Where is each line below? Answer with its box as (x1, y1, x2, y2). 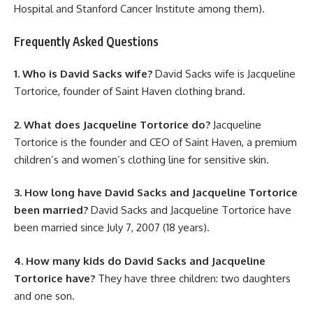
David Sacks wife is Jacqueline (152, 67, 296, 81)
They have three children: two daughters (95, 271, 291, 285)
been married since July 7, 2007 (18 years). (14, 221, 210, 235)
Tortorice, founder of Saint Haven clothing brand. (14, 85, 245, 99)
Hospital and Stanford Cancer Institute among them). (14, 2, 265, 16)
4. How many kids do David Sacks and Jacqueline (14, 254, 265, 268)
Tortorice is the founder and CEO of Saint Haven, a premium (14, 135, 297, 149)
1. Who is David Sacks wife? (14, 67, 152, 81)
